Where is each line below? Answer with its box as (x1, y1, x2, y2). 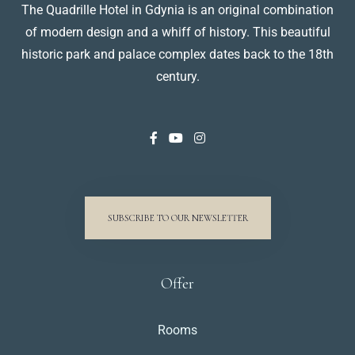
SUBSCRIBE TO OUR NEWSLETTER (107, 212, 248, 223)
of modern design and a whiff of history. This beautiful (25, 24, 330, 40)
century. (155, 68, 200, 84)
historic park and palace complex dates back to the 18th (21, 46, 334, 62)
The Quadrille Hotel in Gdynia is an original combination (21, 2, 334, 17)
